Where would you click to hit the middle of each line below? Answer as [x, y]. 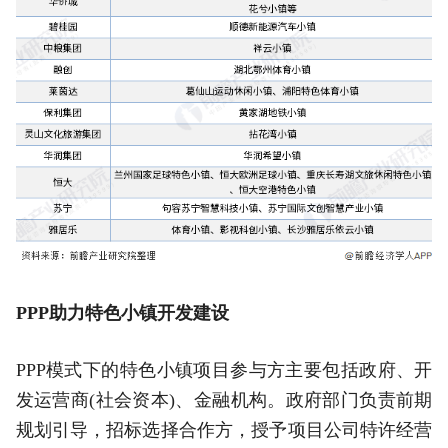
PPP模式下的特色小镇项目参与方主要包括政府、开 [224, 370]
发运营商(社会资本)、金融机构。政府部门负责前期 [224, 400]
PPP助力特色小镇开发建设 [122, 313]
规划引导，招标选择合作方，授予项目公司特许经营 [224, 430]
